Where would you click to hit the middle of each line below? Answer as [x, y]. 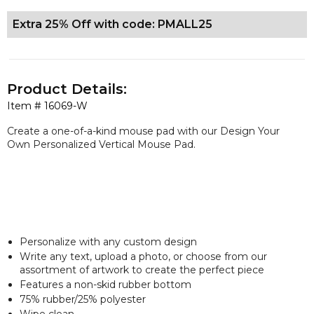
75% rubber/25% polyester [83, 299]
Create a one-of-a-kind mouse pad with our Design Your [143, 131]
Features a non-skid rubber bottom [105, 284]
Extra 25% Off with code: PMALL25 [112, 24]
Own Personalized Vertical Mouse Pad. [101, 144]
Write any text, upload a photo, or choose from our [143, 256]
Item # [26, 106]
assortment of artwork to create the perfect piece [142, 269]
